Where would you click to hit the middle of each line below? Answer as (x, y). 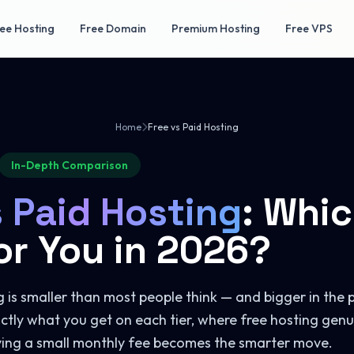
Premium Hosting (216, 28)
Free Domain (113, 28)
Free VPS (309, 28)
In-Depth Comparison (70, 165)
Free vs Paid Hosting (193, 127)
